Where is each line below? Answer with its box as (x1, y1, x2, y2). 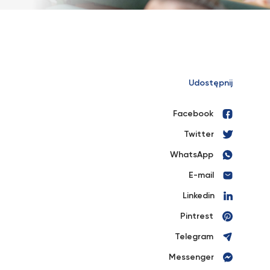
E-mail (189, 171, 214, 180)
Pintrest (180, 212, 213, 221)
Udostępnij (189, 79, 233, 87)
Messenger (169, 253, 214, 262)
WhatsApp (170, 151, 213, 159)
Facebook (173, 110, 213, 118)
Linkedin (183, 192, 215, 200)
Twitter (184, 130, 214, 139)
